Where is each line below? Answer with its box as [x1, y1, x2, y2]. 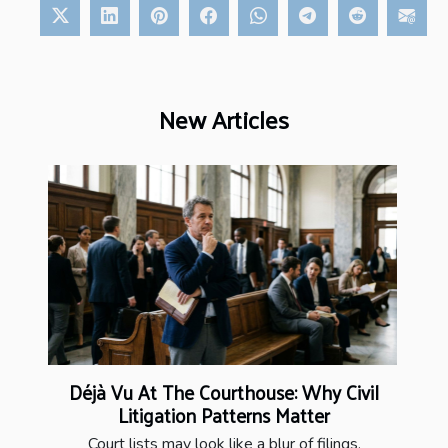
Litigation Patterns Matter [118, 397, 330, 432]
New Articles [159, 97, 289, 142]
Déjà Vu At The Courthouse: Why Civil [69, 374, 379, 409]
